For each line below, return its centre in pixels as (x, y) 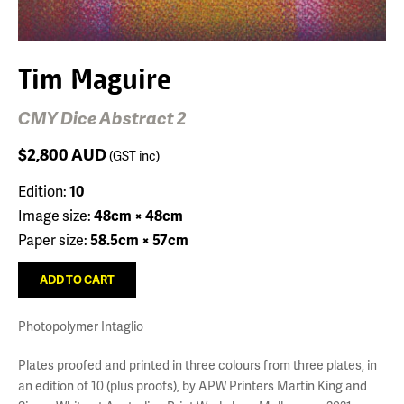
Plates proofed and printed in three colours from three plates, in (197, 364)
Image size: (56, 215)
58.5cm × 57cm (139, 239)
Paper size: (54, 239)
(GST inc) (134, 155)
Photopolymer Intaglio (81, 326)
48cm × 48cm (138, 215)
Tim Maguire (95, 77)
